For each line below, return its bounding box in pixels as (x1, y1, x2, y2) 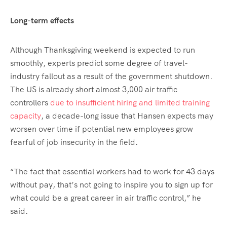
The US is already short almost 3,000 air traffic (10, 84, 177, 95)
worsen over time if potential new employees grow (10, 124, 193, 135)
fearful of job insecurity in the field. (10, 137, 138, 148)
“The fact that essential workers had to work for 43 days (10, 166, 214, 177)
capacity (10, 110, 41, 122)
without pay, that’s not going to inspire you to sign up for (10, 179, 213, 191)
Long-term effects (10, 15, 74, 26)
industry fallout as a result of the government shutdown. (10, 71, 212, 82)
